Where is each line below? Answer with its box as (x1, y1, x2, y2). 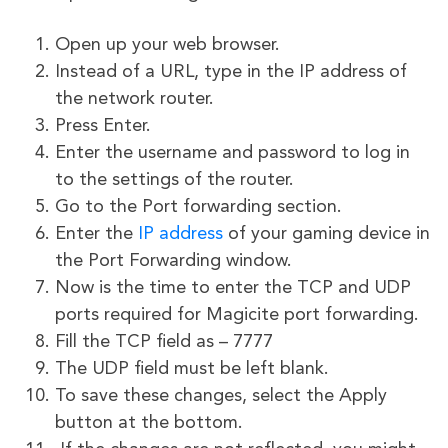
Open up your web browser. (55, 36, 280, 55)
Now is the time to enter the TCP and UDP (55, 279, 411, 298)
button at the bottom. (55, 414, 243, 433)
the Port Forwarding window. (55, 252, 292, 271)
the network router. (55, 90, 214, 109)
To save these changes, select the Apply (55, 387, 387, 406)
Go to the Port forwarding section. (55, 198, 342, 217)
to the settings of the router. (55, 171, 294, 190)
